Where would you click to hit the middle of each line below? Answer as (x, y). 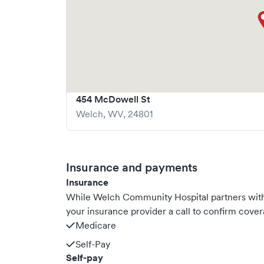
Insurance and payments (132, 167)
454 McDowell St (113, 99)
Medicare (96, 225)
